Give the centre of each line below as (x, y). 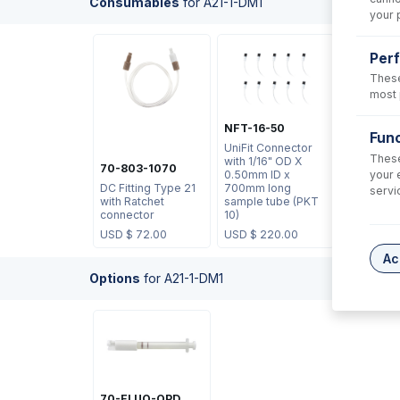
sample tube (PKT (271, 201)
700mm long (257, 187)
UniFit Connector (268, 147)
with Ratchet (132, 201)
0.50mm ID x (257, 174)
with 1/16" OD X (262, 161)
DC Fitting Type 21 (147, 187)
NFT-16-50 (254, 128)
